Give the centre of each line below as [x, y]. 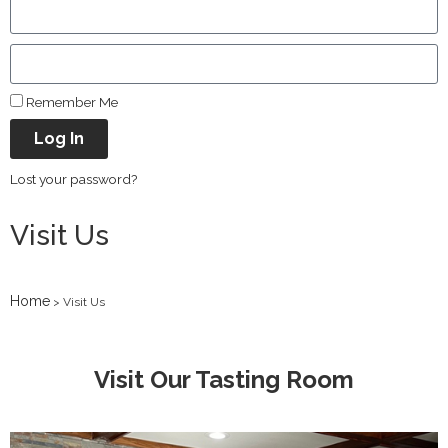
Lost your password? [73, 178]
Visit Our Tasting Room [224, 379]
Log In [59, 138]
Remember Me [70, 101]
